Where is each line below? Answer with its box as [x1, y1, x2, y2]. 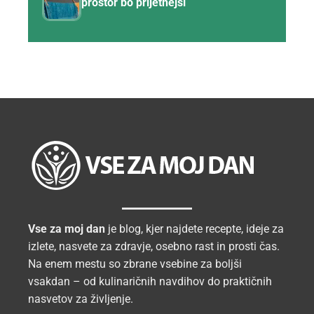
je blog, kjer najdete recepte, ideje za [105, 221, 284, 235]
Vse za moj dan [28, 221, 105, 235]
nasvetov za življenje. [28, 292, 133, 306]
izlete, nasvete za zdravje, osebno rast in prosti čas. [28, 239, 280, 253]
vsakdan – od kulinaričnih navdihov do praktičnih [28, 274, 272, 288]
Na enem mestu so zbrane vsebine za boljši [28, 257, 242, 271]
